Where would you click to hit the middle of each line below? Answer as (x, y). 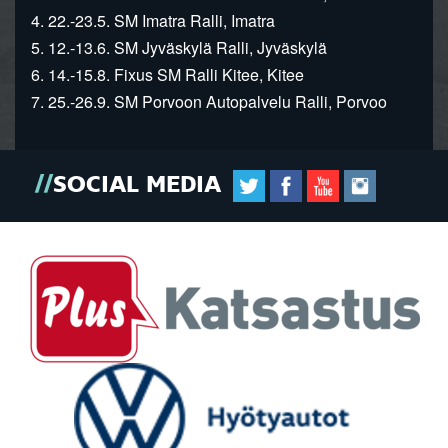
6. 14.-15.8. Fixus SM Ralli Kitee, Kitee (159, 74)
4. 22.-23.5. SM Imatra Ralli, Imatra (145, 20)
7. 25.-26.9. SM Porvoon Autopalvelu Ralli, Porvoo (201, 101)
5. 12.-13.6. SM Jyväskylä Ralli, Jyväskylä (171, 47)
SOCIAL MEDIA (140, 184)
